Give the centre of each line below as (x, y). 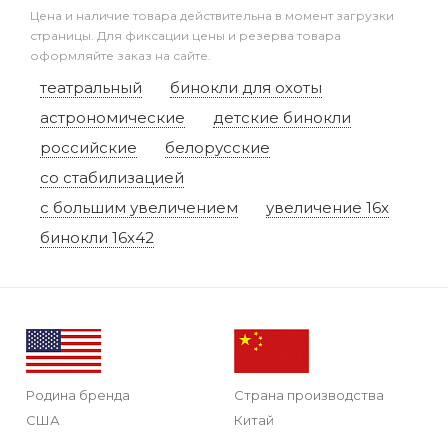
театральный (91, 87)
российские (88, 147)
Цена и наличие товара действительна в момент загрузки (212, 15)
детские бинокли (282, 117)
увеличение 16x (327, 207)
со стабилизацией (112, 177)
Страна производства (309, 394)
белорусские (217, 147)
